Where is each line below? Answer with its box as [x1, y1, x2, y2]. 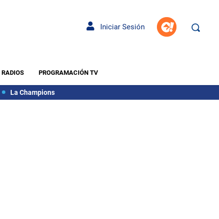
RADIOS [1, 69, 24, 76]
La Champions [10, 88, 55, 96]
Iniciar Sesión [94, 22, 145, 31]
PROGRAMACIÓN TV [38, 69, 98, 76]
